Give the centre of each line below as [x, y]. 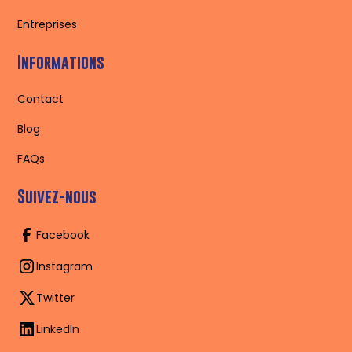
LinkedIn [58, 329]
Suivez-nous [57, 197]
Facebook [63, 235]
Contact [41, 99]
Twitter [56, 297]
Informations [61, 63]
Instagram [65, 266]
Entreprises [48, 25]
